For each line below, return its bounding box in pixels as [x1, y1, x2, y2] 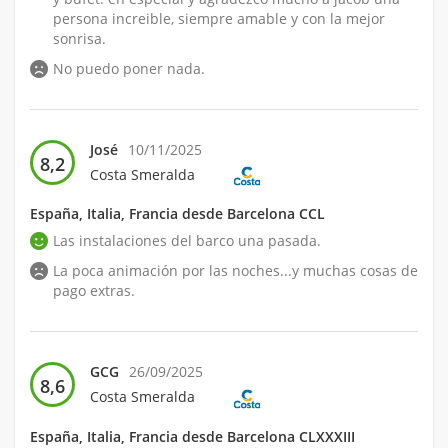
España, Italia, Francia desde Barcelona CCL [30, 204, 325, 224]
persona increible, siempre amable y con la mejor [53, 9, 385, 29]
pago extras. [53, 281, 135, 301]
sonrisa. [53, 29, 106, 49]
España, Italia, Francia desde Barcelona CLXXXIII [30, 426, 355, 446]
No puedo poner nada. [53, 59, 205, 79]
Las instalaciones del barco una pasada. [53, 231, 321, 251]
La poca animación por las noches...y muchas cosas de [53, 261, 418, 281]
